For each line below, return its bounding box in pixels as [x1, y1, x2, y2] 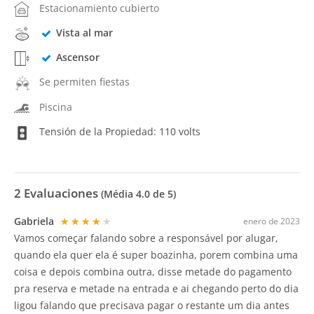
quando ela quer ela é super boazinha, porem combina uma [14, 248, 298, 261]
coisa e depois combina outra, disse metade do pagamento [14, 265, 292, 278]
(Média [101, 187, 136, 200]
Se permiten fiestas [39, 75, 130, 89]
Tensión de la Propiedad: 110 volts [36, 124, 200, 138]
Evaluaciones [21, 185, 101, 201]
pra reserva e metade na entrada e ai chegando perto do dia [14, 282, 299, 295]
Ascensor [55, 50, 100, 64]
